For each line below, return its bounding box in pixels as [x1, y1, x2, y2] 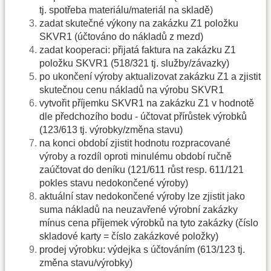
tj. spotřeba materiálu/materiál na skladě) [39, 4, 213, 15]
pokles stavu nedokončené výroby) [39, 177, 188, 188]
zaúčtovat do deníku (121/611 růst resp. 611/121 [39, 164, 244, 175]
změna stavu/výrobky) [39, 257, 132, 268]
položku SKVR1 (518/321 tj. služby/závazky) [39, 57, 229, 68]
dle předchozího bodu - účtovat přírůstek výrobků [39, 111, 247, 122]
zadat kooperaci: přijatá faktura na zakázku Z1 [39, 44, 236, 55]
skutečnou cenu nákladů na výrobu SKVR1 [39, 84, 224, 95]
